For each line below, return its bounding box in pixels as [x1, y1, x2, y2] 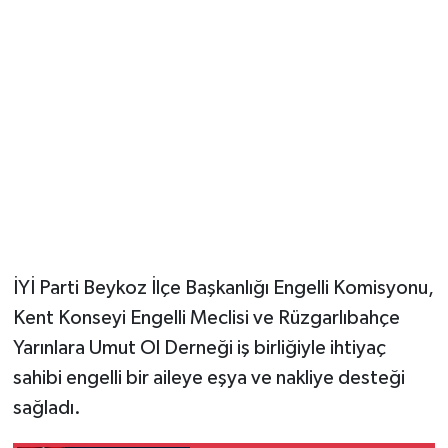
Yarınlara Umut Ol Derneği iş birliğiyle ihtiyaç [12, 337, 386, 358]
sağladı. [12, 397, 81, 418]
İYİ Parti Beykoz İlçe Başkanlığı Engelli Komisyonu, [12, 277, 434, 298]
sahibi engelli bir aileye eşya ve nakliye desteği [12, 367, 405, 388]
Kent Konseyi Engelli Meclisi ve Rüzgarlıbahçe [12, 307, 400, 328]
